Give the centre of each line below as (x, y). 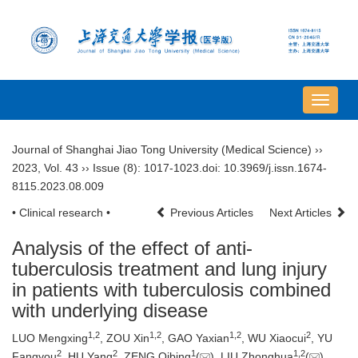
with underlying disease (110, 311)
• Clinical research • (61, 213)
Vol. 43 (61, 168)
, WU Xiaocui (274, 338)
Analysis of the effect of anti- (132, 249)
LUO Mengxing (50, 338)
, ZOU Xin (125, 338)
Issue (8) (115, 168)
